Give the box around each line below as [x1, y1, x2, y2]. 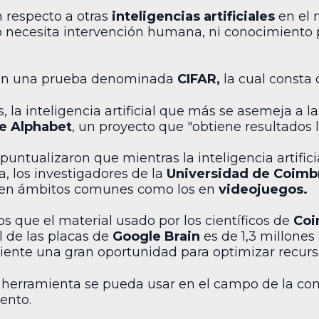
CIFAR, [177, 71, 224, 88]
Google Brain [113, 229, 204, 245]
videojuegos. [219, 181, 308, 197]
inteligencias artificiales [112, 8, 278, 24]
